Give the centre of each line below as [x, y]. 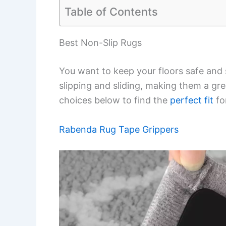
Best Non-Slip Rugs [100, 42]
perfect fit [192, 100]
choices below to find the [115, 100]
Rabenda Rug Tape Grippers [119, 129]
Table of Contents [111, 11]
